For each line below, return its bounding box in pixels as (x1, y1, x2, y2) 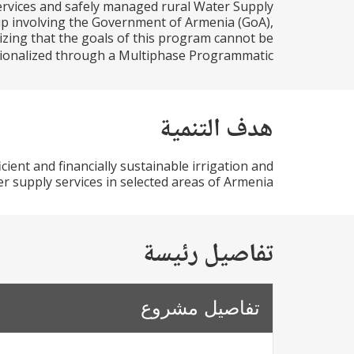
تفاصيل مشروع (141, 297, 260, 318)
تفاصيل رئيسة (142, 234, 273, 277)
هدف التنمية (159, 109, 273, 152)
